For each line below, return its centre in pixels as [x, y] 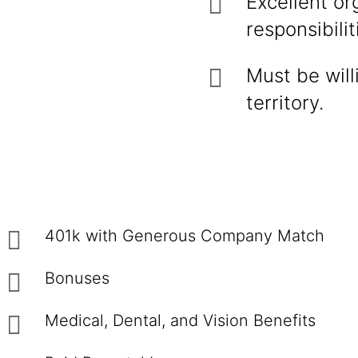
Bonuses [77, 278]
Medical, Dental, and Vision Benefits [180, 320]
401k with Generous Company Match [189, 236]
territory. [285, 103]
